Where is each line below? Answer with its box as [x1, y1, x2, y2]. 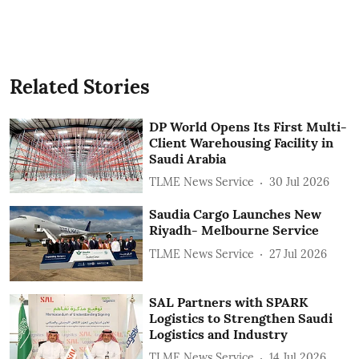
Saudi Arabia [149, 150, 227, 167]
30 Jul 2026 [269, 175, 330, 190]
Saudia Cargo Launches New [149, 206, 322, 223]
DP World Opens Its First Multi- [149, 118, 348, 135]
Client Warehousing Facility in [149, 134, 334, 151]
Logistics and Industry [149, 325, 288, 342]
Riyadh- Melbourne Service [149, 222, 320, 239]
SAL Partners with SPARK [149, 293, 309, 310]
